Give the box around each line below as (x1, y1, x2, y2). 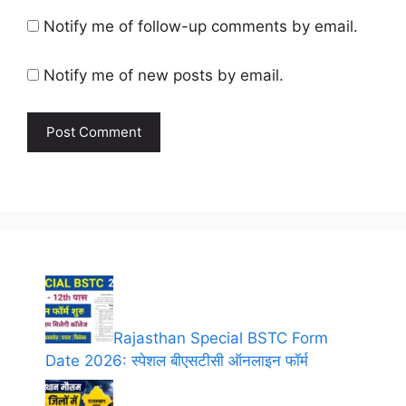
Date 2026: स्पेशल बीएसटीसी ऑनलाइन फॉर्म (45, 351, 308, 370)
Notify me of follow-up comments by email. (43, 17, 358, 36)
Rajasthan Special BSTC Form (113, 328, 328, 347)
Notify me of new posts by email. (43, 65, 284, 84)
